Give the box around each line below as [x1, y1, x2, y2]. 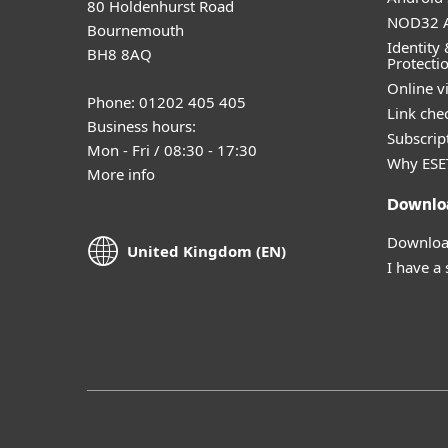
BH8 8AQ [87, 43, 152, 64]
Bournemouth [87, 19, 184, 40]
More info [87, 163, 155, 184]
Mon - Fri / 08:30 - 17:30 [87, 139, 257, 160]
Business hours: [87, 115, 196, 136]
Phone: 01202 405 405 [87, 91, 246, 112]
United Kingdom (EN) [127, 241, 286, 262]
